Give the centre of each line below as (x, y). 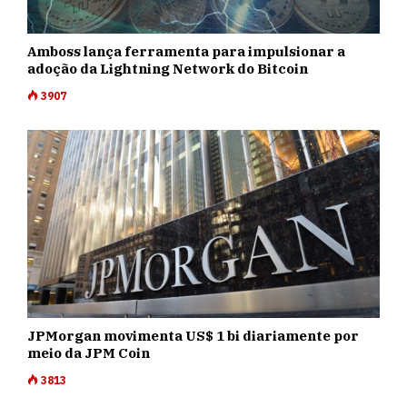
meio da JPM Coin (89, 353)
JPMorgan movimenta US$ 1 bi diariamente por (193, 336)
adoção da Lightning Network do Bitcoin (168, 69)
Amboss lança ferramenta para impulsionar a (186, 52)
